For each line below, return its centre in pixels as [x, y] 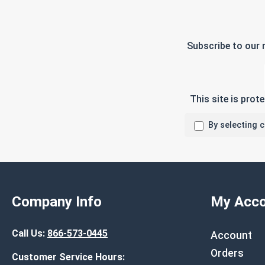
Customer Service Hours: [68, 257]
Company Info [57, 202]
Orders [227, 253]
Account [231, 235]
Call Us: [28, 233]
